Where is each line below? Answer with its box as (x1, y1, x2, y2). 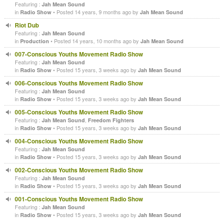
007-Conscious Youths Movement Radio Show (15, 49, 143, 58)
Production (20, 37, 49, 45)
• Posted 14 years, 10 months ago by (49, 36, 140, 45)
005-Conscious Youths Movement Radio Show (15, 107, 143, 116)
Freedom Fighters (88, 116, 134, 124)
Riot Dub (15, 20, 39, 29)
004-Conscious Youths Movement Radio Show (15, 136, 143, 145)
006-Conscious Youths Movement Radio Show (15, 78, 143, 87)
